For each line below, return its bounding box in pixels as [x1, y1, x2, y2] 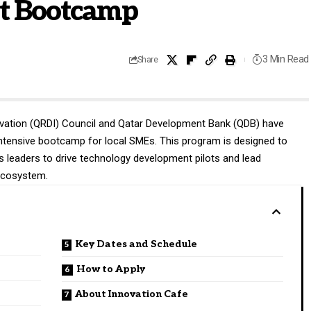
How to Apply [76, 262, 146, 275]
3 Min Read [262, 53, 309, 66]
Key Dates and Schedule [75, 237, 198, 250]
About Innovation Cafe [75, 287, 189, 300]
